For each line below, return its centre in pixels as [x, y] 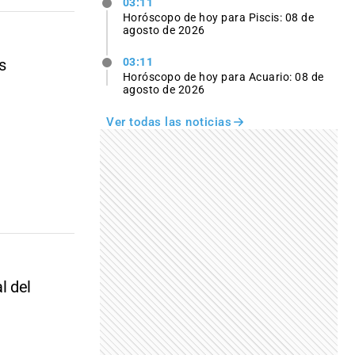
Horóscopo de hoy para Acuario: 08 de [223, 77]
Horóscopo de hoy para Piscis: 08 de [218, 17]
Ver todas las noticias [169, 122]
